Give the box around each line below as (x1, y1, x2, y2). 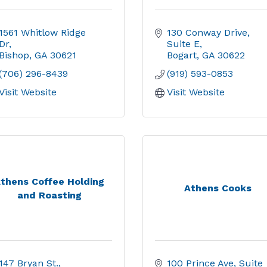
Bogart (167, 49, 197, 61)
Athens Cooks (184, 182, 252, 194)
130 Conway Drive (167, 27, 247, 38)
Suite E (167, 38, 200, 49)
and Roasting (17, 189, 82, 201)
